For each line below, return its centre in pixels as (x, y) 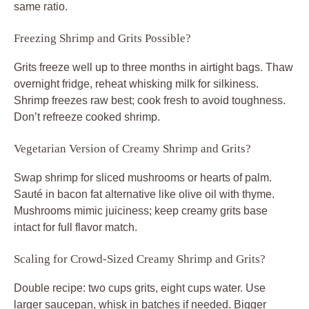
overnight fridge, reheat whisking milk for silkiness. (136, 83)
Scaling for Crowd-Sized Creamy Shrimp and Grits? (140, 259)
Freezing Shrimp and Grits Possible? (102, 38)
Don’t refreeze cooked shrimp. (87, 117)
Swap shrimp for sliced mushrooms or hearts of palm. (143, 177)
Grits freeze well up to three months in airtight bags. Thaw (153, 67)
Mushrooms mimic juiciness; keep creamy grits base (141, 210)
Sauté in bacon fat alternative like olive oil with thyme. (144, 194)
